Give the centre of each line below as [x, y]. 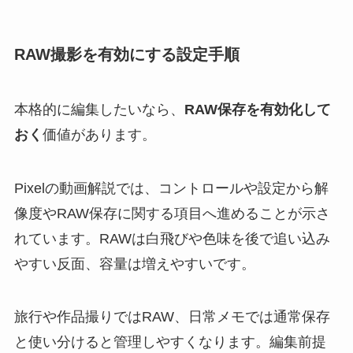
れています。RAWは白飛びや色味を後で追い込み [172, 238]
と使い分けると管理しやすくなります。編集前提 [170, 342]
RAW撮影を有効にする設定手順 [126, 55]
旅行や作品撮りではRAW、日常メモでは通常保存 [172, 317]
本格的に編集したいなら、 [99, 109]
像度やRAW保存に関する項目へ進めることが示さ [172, 213]
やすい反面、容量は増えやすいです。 [134, 264]
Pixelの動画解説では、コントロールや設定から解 [171, 188]
